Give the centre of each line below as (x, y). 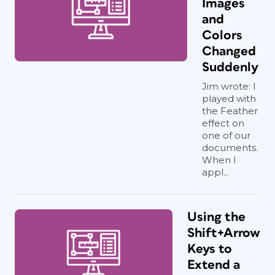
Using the (216, 217)
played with (229, 99)
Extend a (214, 265)
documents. (230, 148)
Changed (229, 51)
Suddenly (230, 67)
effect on (223, 123)
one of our (226, 135)
